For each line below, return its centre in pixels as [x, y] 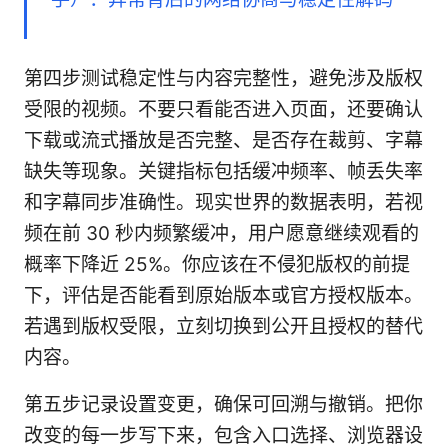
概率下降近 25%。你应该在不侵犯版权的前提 [217, 264]
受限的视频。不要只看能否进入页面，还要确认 [223, 109]
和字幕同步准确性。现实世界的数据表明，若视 [223, 202]
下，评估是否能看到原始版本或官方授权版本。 [223, 295]
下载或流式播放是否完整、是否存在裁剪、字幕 [223, 140]
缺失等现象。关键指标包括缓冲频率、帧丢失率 [223, 171]
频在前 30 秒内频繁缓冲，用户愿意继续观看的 [221, 233]
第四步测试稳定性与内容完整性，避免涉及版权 [223, 78]
